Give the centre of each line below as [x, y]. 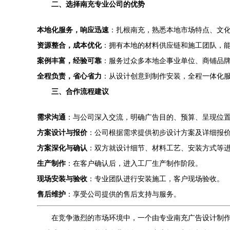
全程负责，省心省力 [69, 76]
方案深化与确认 [62, 148]
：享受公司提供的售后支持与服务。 [123, 194]
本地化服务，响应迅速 [73, 30]
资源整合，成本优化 [69, 45]
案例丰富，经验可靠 [69, 61]
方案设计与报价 [62, 132]
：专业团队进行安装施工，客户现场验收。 [156, 179]
